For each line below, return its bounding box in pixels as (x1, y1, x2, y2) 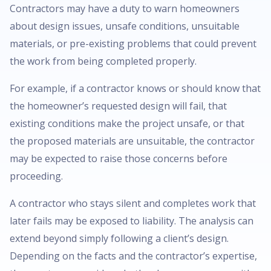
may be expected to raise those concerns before (10, 151, 227, 165)
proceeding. (10, 169, 63, 183)
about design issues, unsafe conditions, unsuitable (10, 19, 240, 33)
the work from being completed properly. (10, 54, 197, 68)
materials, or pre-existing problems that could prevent (10, 36, 256, 50)
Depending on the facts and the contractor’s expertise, (10, 249, 257, 263)
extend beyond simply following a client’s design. (10, 231, 229, 245)
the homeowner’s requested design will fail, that (10, 99, 227, 113)
